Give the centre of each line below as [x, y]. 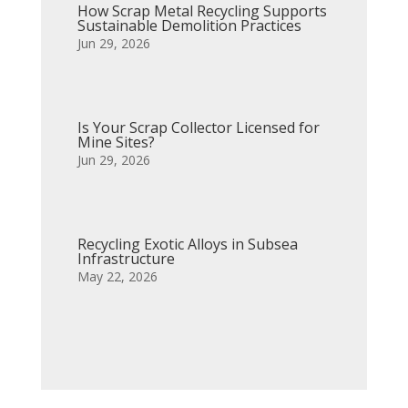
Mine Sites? [116, 142]
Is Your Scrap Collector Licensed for [198, 127]
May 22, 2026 [117, 276]
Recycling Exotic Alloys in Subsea [187, 244]
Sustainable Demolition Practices [189, 25]
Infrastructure [126, 259]
